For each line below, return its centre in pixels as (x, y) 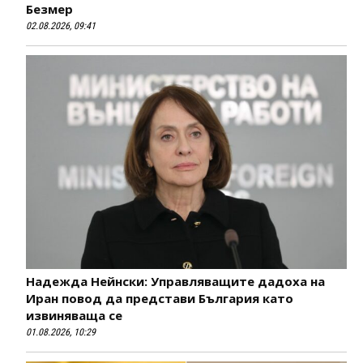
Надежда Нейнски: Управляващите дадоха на (175, 281)
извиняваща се (74, 315)
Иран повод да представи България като (160, 298)
